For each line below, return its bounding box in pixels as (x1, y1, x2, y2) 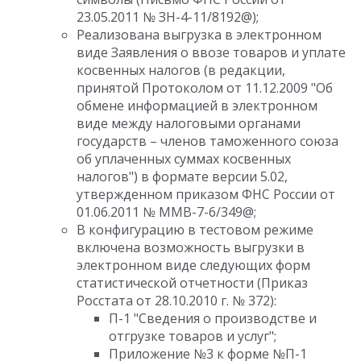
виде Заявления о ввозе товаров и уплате (77, 44, 346, 61)
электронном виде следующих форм (77, 256, 310, 274)
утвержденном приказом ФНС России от (77, 185, 335, 203)
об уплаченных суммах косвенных (77, 150, 291, 168)
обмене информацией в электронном (77, 97, 317, 114)
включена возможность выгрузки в (77, 239, 305, 256)
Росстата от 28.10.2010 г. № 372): (77, 292, 276, 309)
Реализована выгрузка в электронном (77, 26, 322, 44)
